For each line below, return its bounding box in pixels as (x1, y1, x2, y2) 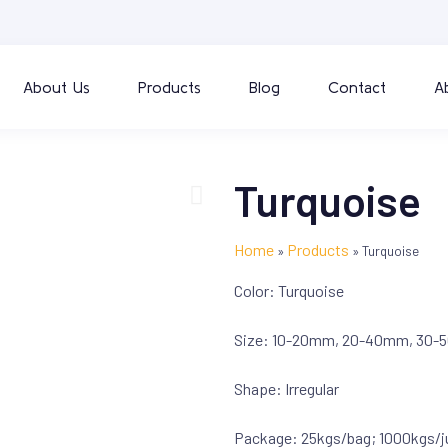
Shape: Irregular (234, 379, 339, 398)
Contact (327, 78, 386, 96)
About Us (22, 78, 90, 96)
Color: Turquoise (234, 281, 344, 300)
